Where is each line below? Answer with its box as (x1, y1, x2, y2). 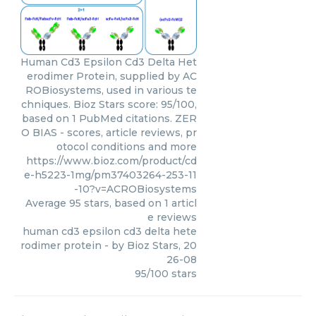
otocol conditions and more (56, 140, 197, 154)
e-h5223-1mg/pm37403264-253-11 (24, 169, 197, 182)
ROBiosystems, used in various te (25, 84, 197, 97)
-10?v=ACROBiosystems (74, 183, 197, 196)
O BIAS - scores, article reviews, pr (21, 126, 197, 140)
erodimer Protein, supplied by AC (27, 70, 197, 83)
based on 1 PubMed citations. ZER (22, 112, 197, 126)
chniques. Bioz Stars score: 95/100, (21, 98, 197, 111)
